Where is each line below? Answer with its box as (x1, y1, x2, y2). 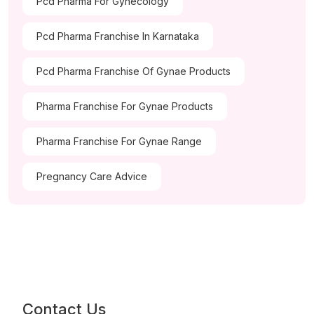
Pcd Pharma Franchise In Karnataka (36, 30, 199, 43)
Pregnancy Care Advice (36, 170, 147, 183)
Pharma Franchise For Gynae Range (36, 135, 202, 148)
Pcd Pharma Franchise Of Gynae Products (36, 65, 231, 78)
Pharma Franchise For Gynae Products (36, 100, 213, 113)
